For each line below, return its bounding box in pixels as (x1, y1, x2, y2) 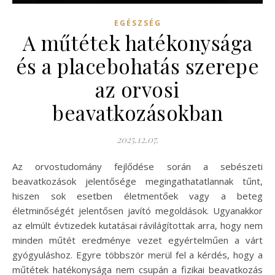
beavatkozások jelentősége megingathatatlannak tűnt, (12, 174, 263, 187)
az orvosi (95, 75, 180, 103)
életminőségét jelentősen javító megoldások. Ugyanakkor (12, 204, 263, 217)
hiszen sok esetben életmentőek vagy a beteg (12, 189, 263, 202)
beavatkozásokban (52, 98, 223, 126)
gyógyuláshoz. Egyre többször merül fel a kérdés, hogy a (12, 248, 263, 261)
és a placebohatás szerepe (15, 52, 260, 79)
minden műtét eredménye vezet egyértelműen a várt (12, 233, 263, 246)
